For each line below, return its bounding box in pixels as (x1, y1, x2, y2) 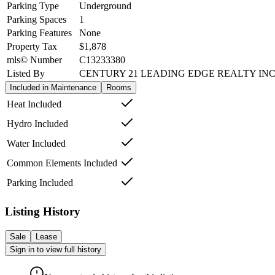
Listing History (5, 204, 80, 218)
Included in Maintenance (10, 83, 96, 93)
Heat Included (7, 99, 61, 110)
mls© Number (7, 55, 62, 66)
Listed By (7, 68, 45, 79)
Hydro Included (7, 118, 68, 130)
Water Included (7, 138, 66, 149)
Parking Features (7, 28, 72, 39)
